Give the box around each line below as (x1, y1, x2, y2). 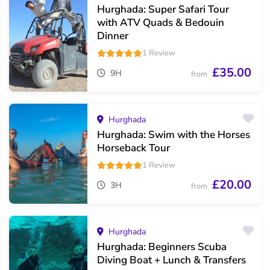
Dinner (97, 29, 128, 43)
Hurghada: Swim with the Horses (97, 128, 250, 142)
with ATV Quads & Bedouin (97, 16, 224, 30)
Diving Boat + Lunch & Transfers (97, 253, 246, 268)
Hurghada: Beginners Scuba (97, 240, 227, 254)
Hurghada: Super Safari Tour (97, 2, 229, 17)
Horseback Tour (97, 141, 170, 155)
